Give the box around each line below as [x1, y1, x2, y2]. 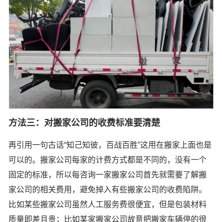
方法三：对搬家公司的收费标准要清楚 [8, 118, 160, 128]
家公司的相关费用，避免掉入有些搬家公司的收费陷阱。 [8, 185, 207, 194]
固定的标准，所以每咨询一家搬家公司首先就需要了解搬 [8, 170, 207, 179]
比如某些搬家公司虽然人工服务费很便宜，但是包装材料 [8, 200, 207, 209]
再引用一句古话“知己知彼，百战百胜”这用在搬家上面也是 [8, 141, 212, 150]
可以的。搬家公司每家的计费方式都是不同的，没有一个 [8, 156, 207, 165]
